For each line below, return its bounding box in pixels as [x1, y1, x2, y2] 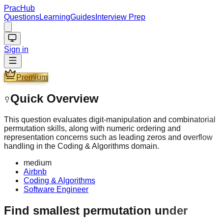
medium [24, 158, 52, 167]
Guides [70, 13, 95, 21]
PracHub [4, 4, 35, 12]
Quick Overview [10, 91, 99, 105]
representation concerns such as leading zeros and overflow [4, 133, 213, 141]
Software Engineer [24, 185, 88, 193]
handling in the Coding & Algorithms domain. [4, 141, 159, 150]
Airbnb [24, 167, 47, 176]
